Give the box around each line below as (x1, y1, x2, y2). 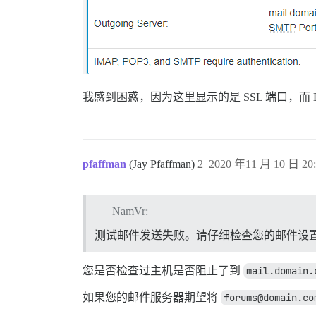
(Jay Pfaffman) (129, 158, 197, 170)
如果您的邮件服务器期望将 (83, 291, 221, 303)
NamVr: (111, 205, 148, 217)
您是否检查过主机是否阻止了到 (83, 264, 243, 276)
